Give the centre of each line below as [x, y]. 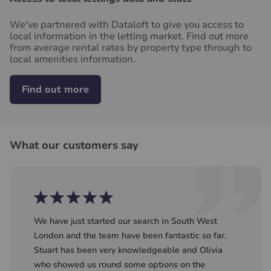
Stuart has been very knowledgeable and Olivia [128, 250]
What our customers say [74, 145]
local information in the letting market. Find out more [129, 36]
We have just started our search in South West [126, 221]
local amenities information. [73, 59]
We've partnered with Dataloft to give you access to [127, 24]
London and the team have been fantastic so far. [130, 235]
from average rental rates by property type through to [131, 47]
